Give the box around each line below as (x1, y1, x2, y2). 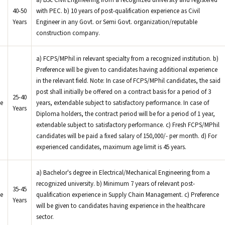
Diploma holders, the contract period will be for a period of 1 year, (36, 109, 215, 119)
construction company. (36, 29, 100, 38)
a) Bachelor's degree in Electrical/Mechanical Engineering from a (36, 168, 210, 177)
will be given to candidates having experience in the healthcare (36, 201, 205, 210)
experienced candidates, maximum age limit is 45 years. (36, 143, 186, 152)
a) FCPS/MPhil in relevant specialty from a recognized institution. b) (36, 54, 218, 63)
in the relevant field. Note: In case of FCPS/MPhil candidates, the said (36, 76, 220, 85)
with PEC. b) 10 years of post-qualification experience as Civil (36, 7, 200, 16)
